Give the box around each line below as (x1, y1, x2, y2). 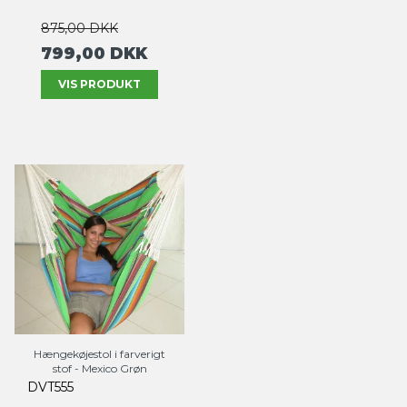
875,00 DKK (41, 19, 118, 36)
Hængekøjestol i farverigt (34, 347, 165, 362)
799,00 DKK (41, 43, 147, 63)
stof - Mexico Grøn (52, 362, 147, 376)
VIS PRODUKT (58, 77, 141, 92)
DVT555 (27, 379, 74, 396)
